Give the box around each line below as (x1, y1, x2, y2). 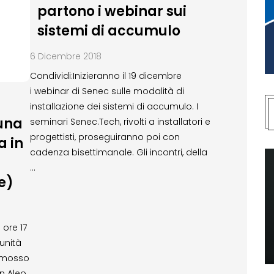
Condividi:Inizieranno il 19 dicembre (30, 69, 182, 82)
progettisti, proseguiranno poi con (30, 130, 180, 143)
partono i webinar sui (37, 1, 187, 21)
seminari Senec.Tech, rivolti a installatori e (30, 115, 210, 128)
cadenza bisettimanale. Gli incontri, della (30, 146, 207, 158)
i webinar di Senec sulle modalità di (30, 84, 184, 97)
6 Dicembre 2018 (30, 50, 102, 62)
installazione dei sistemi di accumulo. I (30, 100, 198, 113)
